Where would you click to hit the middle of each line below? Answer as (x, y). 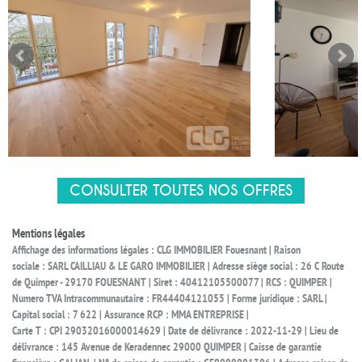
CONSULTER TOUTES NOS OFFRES (181, 191)
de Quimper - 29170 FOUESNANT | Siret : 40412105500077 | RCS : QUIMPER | (172, 283)
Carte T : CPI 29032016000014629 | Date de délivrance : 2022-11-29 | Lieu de (175, 332)
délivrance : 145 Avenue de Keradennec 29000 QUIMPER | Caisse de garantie (167, 348)
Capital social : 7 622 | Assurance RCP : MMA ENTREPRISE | (130, 316)
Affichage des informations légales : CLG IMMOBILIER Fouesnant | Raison (156, 251)
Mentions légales (48, 235)
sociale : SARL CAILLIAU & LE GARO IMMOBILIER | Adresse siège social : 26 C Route (178, 267)
